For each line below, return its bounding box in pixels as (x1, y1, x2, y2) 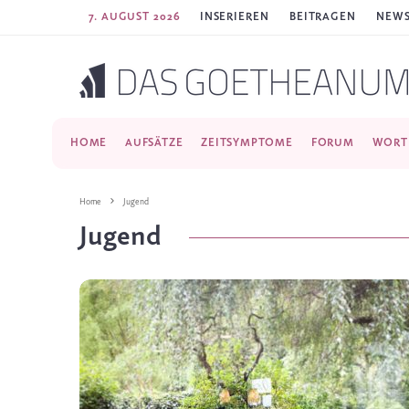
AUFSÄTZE (125, 137, 184, 149)
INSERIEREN (199, 11, 269, 23)
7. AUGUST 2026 (89, 11, 181, 23)
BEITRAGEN (288, 11, 357, 23)
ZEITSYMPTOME (201, 137, 293, 149)
